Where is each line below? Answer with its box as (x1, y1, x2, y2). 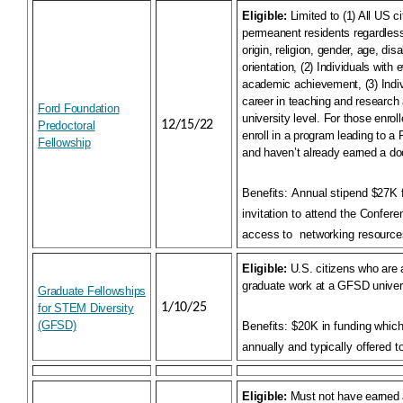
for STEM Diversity (38, 301, 134, 315)
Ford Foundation (38, 102, 120, 115)
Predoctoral (38, 119, 95, 132)
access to (242, 228, 293, 241)
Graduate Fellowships (38, 284, 146, 298)
